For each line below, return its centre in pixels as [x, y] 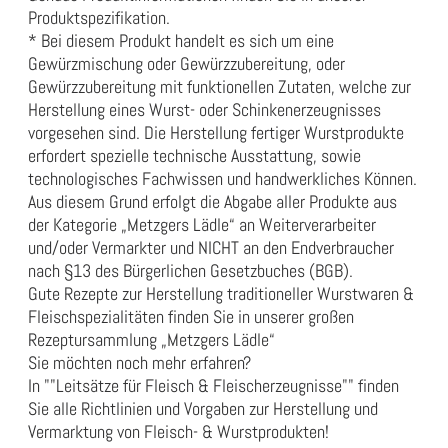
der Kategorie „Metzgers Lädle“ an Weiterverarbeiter [202, 225]
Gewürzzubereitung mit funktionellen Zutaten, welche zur [219, 87]
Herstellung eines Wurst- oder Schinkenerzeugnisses [204, 110]
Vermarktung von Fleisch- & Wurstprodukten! [178, 432]
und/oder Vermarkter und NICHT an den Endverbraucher [211, 248]
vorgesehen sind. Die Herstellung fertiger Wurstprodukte [216, 133]
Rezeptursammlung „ [97, 340]
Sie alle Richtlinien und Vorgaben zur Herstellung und [203, 409]
